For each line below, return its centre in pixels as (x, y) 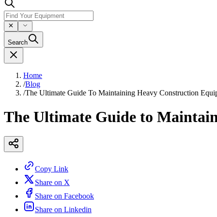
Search (18, 43)
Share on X (52, 183)
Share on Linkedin (63, 210)
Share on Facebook (64, 196)
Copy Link (52, 169)
